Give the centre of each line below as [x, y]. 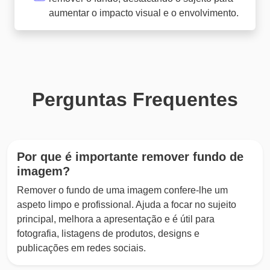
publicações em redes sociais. [81, 248]
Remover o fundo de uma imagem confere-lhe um [122, 190]
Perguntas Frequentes [135, 100]
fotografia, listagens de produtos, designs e [108, 234]
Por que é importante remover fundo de [130, 157]
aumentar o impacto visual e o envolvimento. [144, 13]
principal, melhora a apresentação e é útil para [116, 219]
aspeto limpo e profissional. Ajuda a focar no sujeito [127, 205]
